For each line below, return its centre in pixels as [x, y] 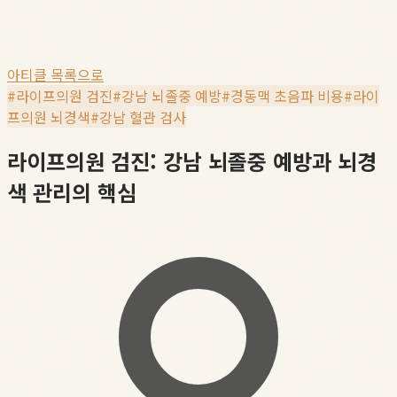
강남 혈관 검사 [143, 117]
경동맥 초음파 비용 [287, 96]
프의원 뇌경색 [49, 117]
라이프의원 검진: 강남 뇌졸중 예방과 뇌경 [192, 160]
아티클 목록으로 [55, 74]
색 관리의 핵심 [72, 191]
